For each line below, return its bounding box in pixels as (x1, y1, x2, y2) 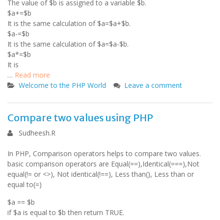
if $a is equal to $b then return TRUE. (7, 208, 124, 217)
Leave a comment (124, 81, 182, 90)
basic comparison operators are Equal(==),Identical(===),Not (7, 159, 199, 168)
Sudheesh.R (19, 128, 55, 137)
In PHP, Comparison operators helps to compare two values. (7, 149, 201, 158)
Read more (15, 70, 50, 80)
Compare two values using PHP (7, 111, 153, 124)
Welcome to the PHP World (19, 81, 106, 90)
